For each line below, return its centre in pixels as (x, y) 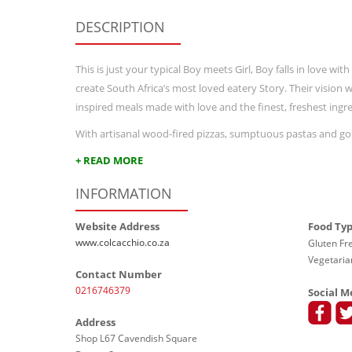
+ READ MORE (109, 160)
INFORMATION (131, 193)
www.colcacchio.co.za (122, 242)
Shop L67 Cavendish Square (136, 338)
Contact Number (118, 274)
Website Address (117, 226)
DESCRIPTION (128, 27)
